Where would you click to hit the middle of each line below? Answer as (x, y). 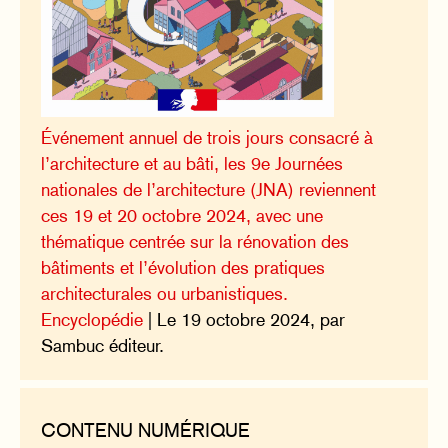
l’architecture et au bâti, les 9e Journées (192, 163)
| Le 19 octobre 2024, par (244, 319)
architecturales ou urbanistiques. (165, 293)
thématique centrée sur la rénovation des (195, 241)
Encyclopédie (92, 319)
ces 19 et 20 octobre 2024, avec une (182, 215)
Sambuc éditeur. (103, 345)
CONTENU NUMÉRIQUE (146, 429)
